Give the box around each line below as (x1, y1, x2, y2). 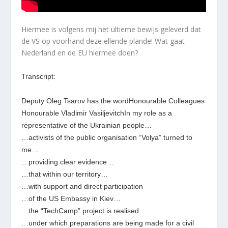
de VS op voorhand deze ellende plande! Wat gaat (21, 36, 185, 46)
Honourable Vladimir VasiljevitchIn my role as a (21, 108, 173, 117)
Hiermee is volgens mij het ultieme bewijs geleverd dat (21, 24, 202, 35)
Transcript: (21, 72, 56, 80)
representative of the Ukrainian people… (21, 121, 152, 129)
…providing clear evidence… (21, 157, 115, 166)
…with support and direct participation (21, 182, 144, 190)
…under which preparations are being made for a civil (21, 218, 194, 227)
